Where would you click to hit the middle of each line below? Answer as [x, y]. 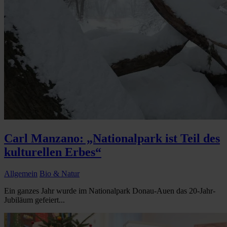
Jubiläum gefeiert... [34, 200]
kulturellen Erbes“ [53, 152]
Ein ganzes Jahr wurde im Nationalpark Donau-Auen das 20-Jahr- [110, 191]
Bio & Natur [60, 174]
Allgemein [21, 174]
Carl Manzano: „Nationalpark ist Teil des [112, 139]
